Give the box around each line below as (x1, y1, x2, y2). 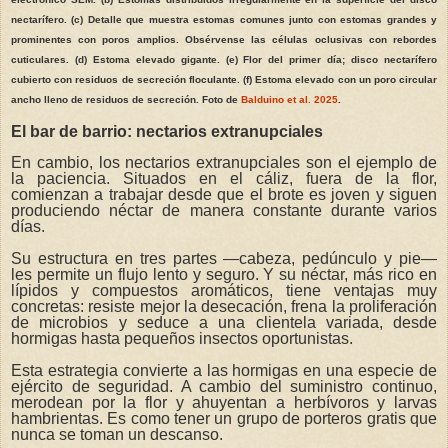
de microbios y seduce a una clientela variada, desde (11, 314, 437, 332)
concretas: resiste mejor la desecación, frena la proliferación (11, 298, 437, 316)
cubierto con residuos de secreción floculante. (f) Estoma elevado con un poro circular (11, 73, 437, 85)
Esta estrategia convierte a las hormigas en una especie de (11, 362, 437, 380)
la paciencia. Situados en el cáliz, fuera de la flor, (11, 170, 437, 188)
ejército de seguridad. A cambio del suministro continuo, (11, 378, 437, 396)
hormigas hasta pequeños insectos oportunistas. (11, 330, 353, 348)
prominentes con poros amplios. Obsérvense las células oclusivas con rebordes (11, 33, 437, 45)
